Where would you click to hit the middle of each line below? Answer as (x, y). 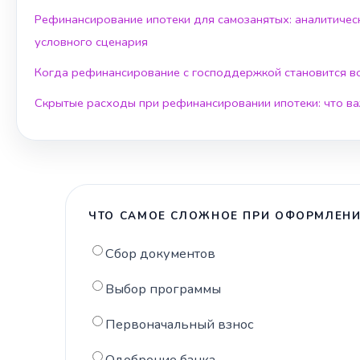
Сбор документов (161, 253)
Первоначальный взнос (180, 324)
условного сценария (91, 41)
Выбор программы (164, 288)
